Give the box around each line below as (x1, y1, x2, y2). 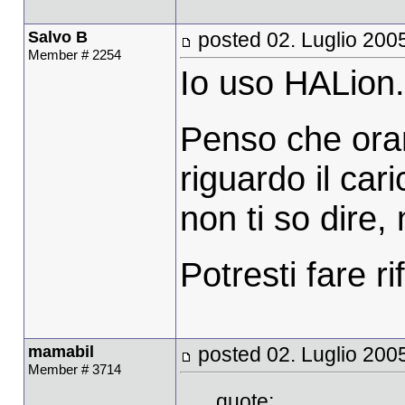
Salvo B (27, 27, 88, 46)
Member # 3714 (27, 361, 121, 377)
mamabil (27, 342, 94, 361)
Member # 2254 (27, 46, 121, 62)
